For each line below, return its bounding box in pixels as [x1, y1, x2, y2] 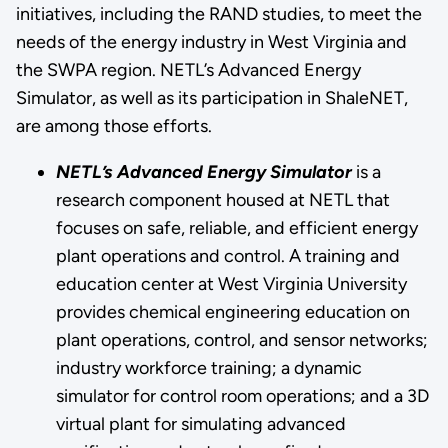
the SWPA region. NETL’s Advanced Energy [15, 58, 361, 81]
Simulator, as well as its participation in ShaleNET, [15, 86, 408, 109]
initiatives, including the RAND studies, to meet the [15, 2, 422, 25]
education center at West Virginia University [55, 272, 407, 295]
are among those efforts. [15, 114, 212, 137]
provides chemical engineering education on [55, 300, 410, 323]
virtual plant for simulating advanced [55, 412, 346, 435]
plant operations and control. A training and [55, 244, 400, 267]
